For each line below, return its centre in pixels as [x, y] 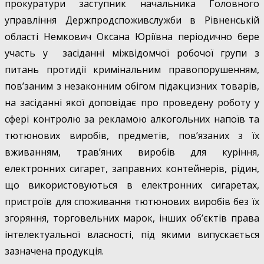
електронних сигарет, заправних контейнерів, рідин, [132, 169]
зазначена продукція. [54, 251]
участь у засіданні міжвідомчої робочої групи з [132, 53]
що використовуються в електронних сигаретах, [132, 185]
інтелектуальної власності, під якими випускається [132, 235]
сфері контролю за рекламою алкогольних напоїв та [132, 119]
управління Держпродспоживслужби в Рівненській [132, 20]
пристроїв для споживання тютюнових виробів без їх [132, 202]
